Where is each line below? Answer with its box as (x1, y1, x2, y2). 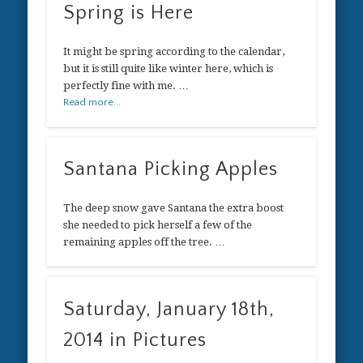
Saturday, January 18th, (63, 298, 275, 320)
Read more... (63, 96, 122, 108)
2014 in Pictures (63, 329, 207, 351)
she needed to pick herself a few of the (63, 219, 253, 232)
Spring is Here (63, 2, 194, 23)
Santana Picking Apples (63, 159, 279, 181)
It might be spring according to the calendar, (63, 45, 285, 58)
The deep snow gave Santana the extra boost (63, 202, 284, 215)
